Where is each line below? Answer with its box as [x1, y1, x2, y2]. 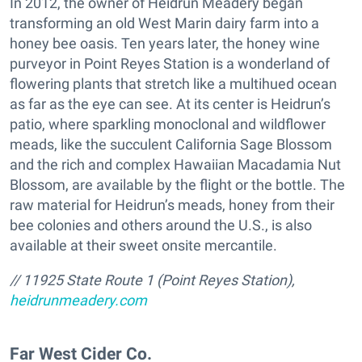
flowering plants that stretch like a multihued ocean [10, 74, 337, 92]
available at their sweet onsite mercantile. [10, 236, 277, 254]
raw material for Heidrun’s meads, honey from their [10, 196, 335, 213]
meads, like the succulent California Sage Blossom [10, 135, 332, 153]
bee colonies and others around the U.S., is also [10, 216, 312, 234]
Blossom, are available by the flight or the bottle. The [10, 175, 345, 193]
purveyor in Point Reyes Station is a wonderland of [10, 54, 330, 72]
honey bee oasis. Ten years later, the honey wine [10, 34, 320, 52]
